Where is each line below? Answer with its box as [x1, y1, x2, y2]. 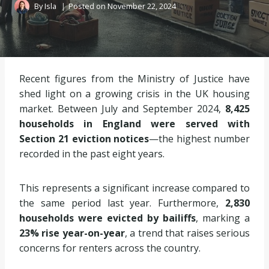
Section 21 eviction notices [19, 132, 150, 145]
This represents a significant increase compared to [19, 181, 250, 195]
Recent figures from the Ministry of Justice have [19, 72, 250, 85]
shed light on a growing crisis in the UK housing [19, 87, 250, 100]
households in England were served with [19, 117, 250, 130]
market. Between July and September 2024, [19, 102, 225, 115]
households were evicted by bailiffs [19, 211, 196, 225]
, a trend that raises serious [124, 226, 250, 240]
